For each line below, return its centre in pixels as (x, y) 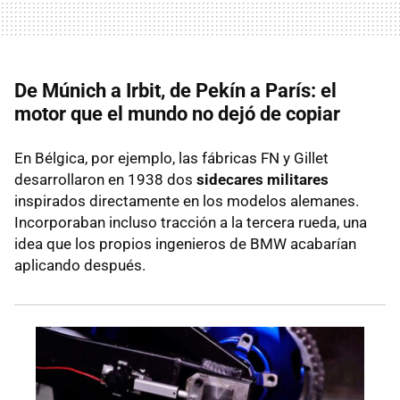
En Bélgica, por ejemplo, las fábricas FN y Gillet (171, 158)
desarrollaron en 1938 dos (105, 180)
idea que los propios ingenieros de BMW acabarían (185, 244)
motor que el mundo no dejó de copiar (177, 114)
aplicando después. (80, 266)
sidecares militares (262, 180)
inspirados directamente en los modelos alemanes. (187, 201)
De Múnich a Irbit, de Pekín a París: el (175, 91)
